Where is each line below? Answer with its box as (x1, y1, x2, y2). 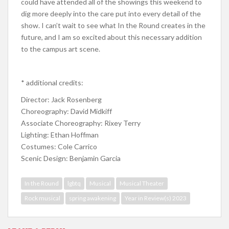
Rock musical (25, 194, 60, 202)
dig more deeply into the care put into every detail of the (21, 9, 201, 18)
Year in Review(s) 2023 (125, 194, 187, 202)
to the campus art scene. (21, 44, 100, 54)
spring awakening (69, 194, 116, 202)
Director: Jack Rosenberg (21, 95, 102, 104)
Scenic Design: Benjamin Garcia (21, 154, 121, 163)
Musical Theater (120, 179, 164, 188)
